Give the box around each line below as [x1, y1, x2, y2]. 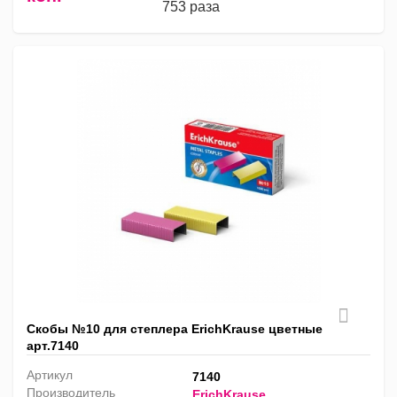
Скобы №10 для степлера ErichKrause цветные [27, 322, 323, 337]
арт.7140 [27, 339, 79, 354]
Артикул [27, 368, 73, 383]
